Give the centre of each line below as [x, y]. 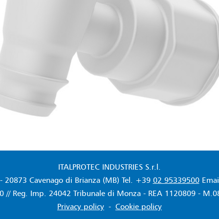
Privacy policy [81, 207]
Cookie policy [139, 207]
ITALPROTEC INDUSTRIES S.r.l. [109, 167]
